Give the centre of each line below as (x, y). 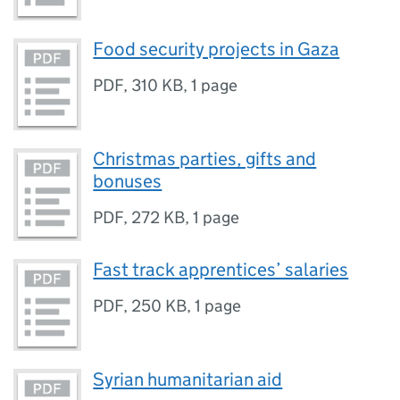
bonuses (128, 182)
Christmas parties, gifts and (205, 159)
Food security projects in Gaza (217, 49)
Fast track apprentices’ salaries (221, 269)
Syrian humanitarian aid (188, 379)
